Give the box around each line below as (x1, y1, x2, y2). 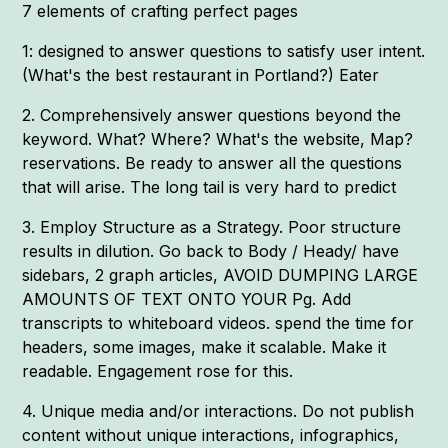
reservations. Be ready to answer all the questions (22, 152, 403, 173)
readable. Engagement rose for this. (22, 360, 294, 381)
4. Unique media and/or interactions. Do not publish (22, 400, 415, 421)
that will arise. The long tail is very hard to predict (22, 176, 397, 197)
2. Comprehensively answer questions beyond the (22, 104, 402, 125)
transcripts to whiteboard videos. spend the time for (22, 312, 415, 333)
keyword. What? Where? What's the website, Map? (22, 128, 414, 149)
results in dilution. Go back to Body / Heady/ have (22, 240, 400, 261)
